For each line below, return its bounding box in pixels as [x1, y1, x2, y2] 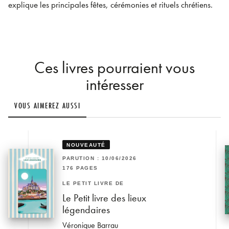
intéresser [85, 74, 144, 96]
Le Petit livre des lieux [62, 191, 146, 205]
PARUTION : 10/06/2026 [62, 155, 137, 162]
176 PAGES [62, 165, 98, 171]
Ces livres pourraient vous [34, 57, 195, 79]
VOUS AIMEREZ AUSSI [14, 99, 80, 111]
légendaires [62, 203, 110, 217]
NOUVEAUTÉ [66, 142, 106, 148]
